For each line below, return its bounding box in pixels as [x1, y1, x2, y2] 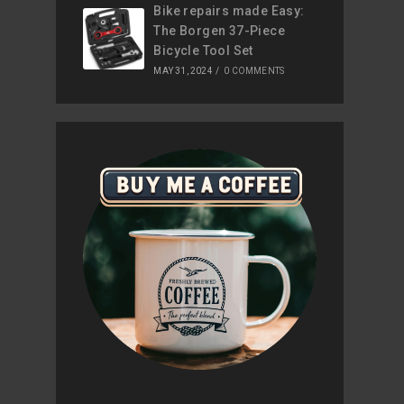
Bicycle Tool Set [153, 42, 253, 58]
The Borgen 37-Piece [153, 23, 286, 38]
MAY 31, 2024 [153, 65, 213, 76]
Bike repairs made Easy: [153, 3, 305, 18]
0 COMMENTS [224, 65, 285, 76]
